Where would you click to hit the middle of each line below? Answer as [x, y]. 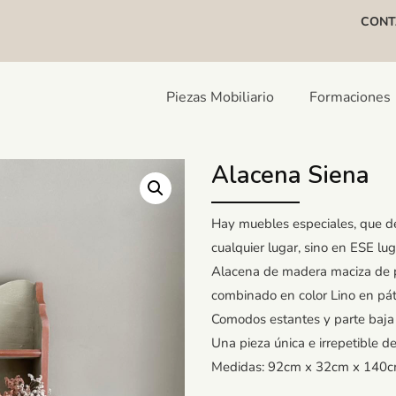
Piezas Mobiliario [220, 97]
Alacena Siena [290, 175]
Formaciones [350, 97]
